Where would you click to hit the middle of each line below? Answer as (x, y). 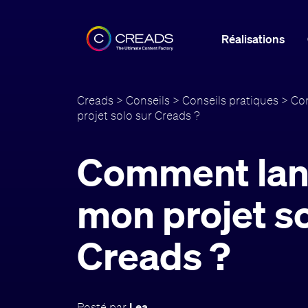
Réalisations (253, 38)
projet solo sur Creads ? (139, 115)
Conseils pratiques (231, 100)
